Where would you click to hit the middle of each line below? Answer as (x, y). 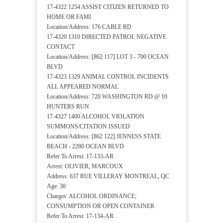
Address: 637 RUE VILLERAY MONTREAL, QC (108, 176)
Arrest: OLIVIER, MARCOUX (85, 167)
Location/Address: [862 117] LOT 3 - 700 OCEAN (108, 57)
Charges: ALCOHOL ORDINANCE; (92, 196)
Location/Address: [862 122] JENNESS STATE (104, 137)
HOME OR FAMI (69, 17)
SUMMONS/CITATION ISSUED (88, 127)
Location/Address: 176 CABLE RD (89, 27)
